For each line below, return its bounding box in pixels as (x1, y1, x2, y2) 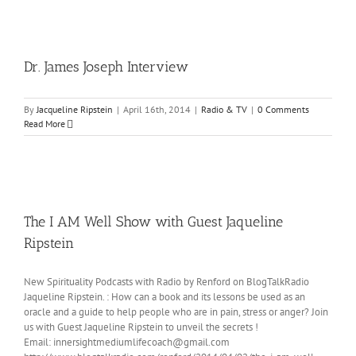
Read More (24, 118, 65, 130)
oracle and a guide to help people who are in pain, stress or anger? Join (24, 305, 328, 319)
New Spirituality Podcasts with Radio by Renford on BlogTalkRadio (24, 275, 314, 288)
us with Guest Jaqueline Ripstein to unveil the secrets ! (24, 320, 263, 334)
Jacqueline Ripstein (37, 103, 113, 115)
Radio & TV (201, 103, 247, 115)
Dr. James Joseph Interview (24, 58, 188, 75)
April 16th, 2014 (123, 103, 191, 115)
